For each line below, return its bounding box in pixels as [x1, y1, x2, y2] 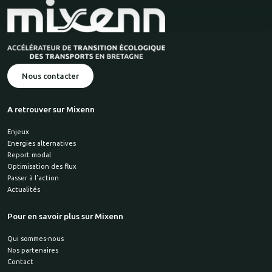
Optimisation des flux [7, 163, 76, 170]
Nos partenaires [7, 246, 58, 254]
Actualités [7, 186, 40, 193]
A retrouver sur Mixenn [7, 104, 95, 114]
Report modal [7, 151, 51, 158]
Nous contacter [22, 72, 79, 80]
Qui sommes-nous [7, 235, 64, 242]
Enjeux [7, 128, 29, 135]
